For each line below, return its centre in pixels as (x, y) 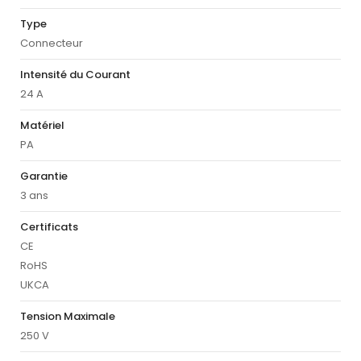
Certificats (49, 227)
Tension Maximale (68, 317)
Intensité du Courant (75, 75)
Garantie (44, 176)
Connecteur (52, 44)
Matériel (42, 126)
